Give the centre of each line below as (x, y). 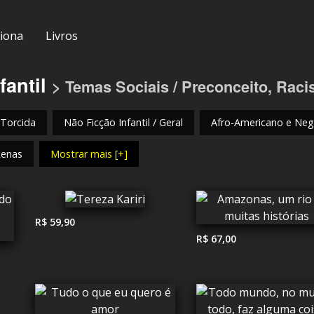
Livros (62, 36)
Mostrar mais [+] (89, 153)
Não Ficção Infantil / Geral (124, 123)
